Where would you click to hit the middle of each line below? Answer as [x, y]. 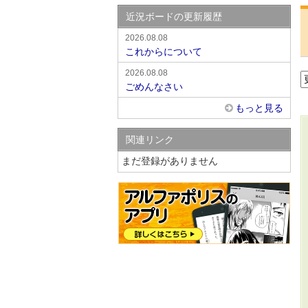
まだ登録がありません [170, 161]
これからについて [164, 52]
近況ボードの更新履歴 [174, 16]
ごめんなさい [154, 87]
